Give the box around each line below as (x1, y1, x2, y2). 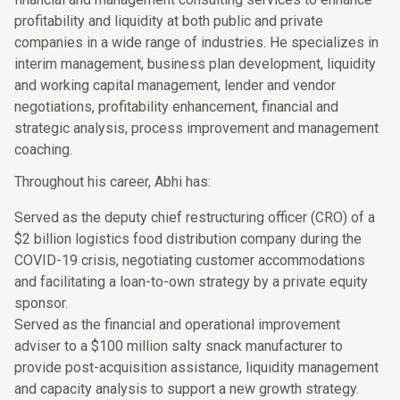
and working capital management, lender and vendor (14, 77, 336, 94)
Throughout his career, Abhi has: (14, 173, 211, 190)
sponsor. (14, 295, 68, 312)
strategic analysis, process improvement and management (14, 120, 379, 137)
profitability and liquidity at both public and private (14, 12, 323, 29)
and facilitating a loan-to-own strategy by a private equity (14, 273, 368, 290)
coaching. (14, 141, 72, 158)
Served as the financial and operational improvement (14, 316, 340, 333)
